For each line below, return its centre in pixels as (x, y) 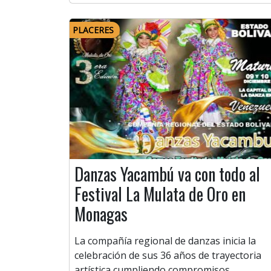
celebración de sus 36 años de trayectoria (168, 256)
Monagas (101, 214)
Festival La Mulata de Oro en (160, 194)
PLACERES (93, 30)
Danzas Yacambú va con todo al (167, 174)
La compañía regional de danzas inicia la (165, 241)
